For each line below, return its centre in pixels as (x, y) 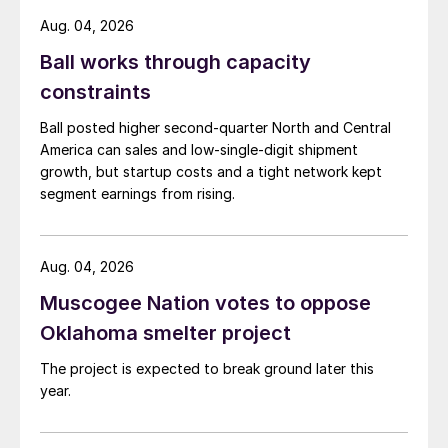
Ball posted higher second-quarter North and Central (215, 128)
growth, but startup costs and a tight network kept (211, 172)
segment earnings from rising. (137, 194)
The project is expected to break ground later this (207, 369)
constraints (95, 92)
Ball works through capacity (175, 62)
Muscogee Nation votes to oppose (205, 303)
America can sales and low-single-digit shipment (199, 150)
